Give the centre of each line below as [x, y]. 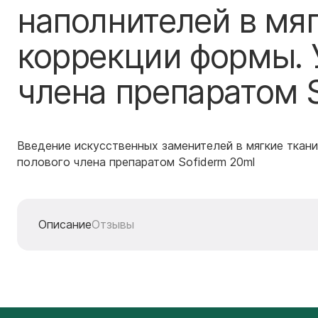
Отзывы [113, 224]
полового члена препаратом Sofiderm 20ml [136, 162]
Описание [65, 224]
